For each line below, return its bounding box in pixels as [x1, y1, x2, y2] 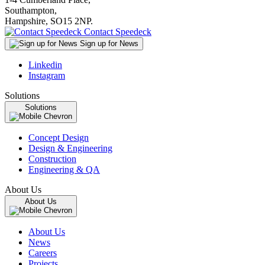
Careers [28, 248, 57, 258]
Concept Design [28, 132, 89, 143]
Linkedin [28, 60, 62, 70]
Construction [28, 154, 76, 164]
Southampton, [5, 5, 57, 16]
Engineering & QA [28, 164, 100, 175]
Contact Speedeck [84, 27, 151, 37]
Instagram [28, 70, 65, 81]
